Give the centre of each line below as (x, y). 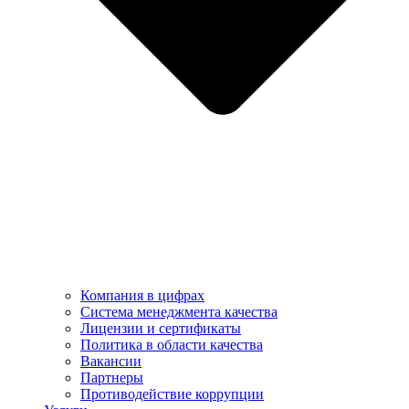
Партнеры (112, 378)
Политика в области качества (172, 345)
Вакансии (111, 362)
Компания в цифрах (142, 296)
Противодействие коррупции (172, 394)
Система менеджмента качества (179, 312)
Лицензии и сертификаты (161, 329)
